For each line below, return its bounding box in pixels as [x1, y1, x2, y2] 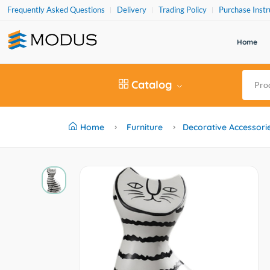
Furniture [127, 122, 163, 133]
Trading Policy [159, 5, 207, 14]
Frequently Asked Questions [7, 5, 105, 14]
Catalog [131, 78, 172, 92]
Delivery [117, 5, 146, 14]
